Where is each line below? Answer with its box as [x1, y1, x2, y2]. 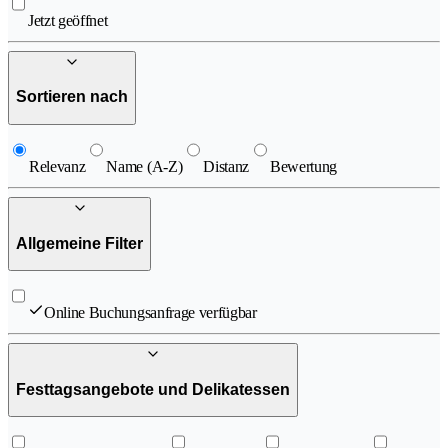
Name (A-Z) [106, 158, 183, 176]
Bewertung [270, 158, 338, 176]
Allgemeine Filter [16, 234, 143, 252]
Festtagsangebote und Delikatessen [16, 380, 290, 398]
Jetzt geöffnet [28, 11, 108, 29]
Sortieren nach [16, 88, 128, 106]
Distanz [203, 158, 250, 176]
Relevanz [29, 158, 86, 176]
